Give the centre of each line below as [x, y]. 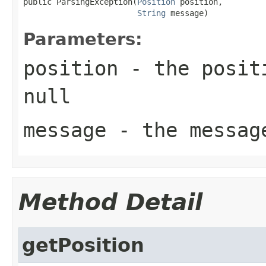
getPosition [83, 245]
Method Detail [110, 202]
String [151, 13]
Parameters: [83, 39]
